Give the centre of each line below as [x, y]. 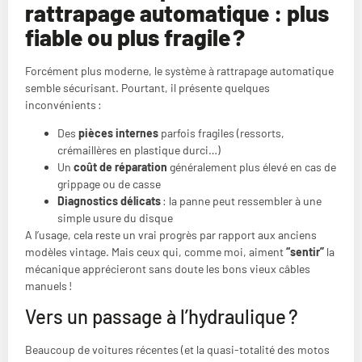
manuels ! [48, 286]
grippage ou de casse [109, 184]
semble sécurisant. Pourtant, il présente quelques [147, 87]
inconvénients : [63, 104]
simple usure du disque [115, 218]
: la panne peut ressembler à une [241, 201]
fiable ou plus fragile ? [135, 37]
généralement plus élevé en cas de [252, 167]
